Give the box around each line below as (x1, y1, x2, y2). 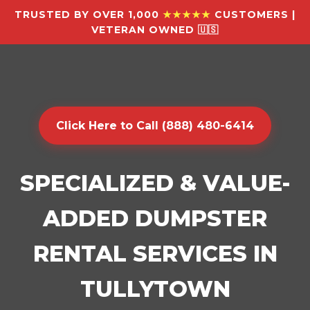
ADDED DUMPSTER (43, 205, 267, 232)
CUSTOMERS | (211, 8, 295, 21)
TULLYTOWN (80, 275, 230, 302)
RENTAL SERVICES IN (33, 240, 277, 267)
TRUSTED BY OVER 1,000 (15, 8, 163, 21)
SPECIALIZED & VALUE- (19, 170, 291, 197)
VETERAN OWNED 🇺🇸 (91, 24, 219, 36)
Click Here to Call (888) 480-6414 (56, 119, 254, 132)
